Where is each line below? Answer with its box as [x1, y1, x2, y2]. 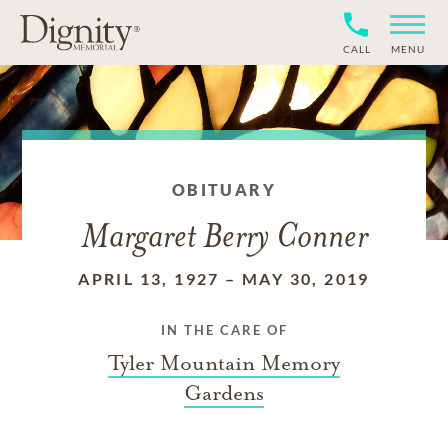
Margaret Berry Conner [80, 221, 368, 256]
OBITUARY [171, 180, 277, 199]
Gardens [184, 380, 264, 406]
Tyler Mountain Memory [108, 350, 340, 376]
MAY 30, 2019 [242, 269, 370, 288]
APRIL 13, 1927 [78, 269, 220, 288]
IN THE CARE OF [160, 322, 288, 338]
